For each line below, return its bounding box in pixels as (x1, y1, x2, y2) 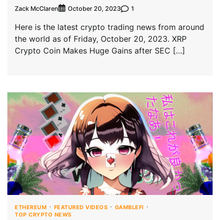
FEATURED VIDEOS (54, 204, 108, 211)
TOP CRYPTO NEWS (15, 211, 72, 219)
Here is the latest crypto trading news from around (15, 22, 204, 32)
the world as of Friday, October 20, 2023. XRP (15, 34, 187, 44)
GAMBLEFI (114, 204, 144, 211)
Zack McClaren (15, 4, 58, 12)
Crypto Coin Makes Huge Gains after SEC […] (15, 46, 185, 56)
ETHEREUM (15, 204, 47, 211)
